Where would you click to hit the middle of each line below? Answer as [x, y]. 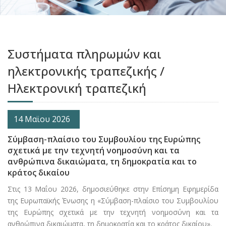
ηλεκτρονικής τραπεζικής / [86, 71]
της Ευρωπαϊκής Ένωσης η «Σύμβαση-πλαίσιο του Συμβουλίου [113, 201]
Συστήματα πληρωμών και [84, 54]
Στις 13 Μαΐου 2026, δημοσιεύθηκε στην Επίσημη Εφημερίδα [113, 189]
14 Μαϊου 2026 [40, 119]
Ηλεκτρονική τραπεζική [77, 88]
